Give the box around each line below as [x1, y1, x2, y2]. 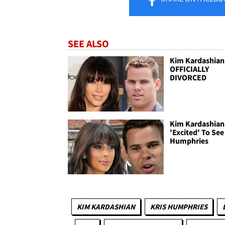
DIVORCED [170, 72, 207, 83]
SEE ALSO [68, 37, 109, 50]
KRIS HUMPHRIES [150, 201, 207, 211]
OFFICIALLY [170, 64, 209, 74]
